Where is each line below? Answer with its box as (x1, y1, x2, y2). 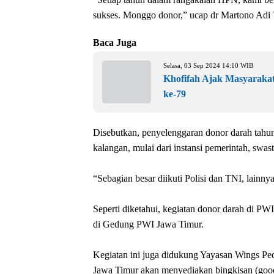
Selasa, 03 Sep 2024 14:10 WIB (163, 61, 253, 69)
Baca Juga (93, 37, 136, 48)
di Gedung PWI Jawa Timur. (93, 218, 204, 229)
